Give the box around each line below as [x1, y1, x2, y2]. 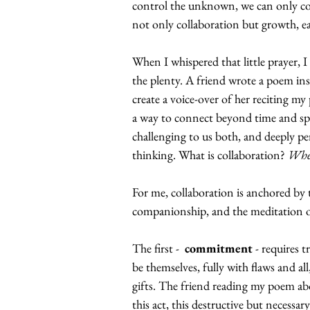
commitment [185, 240, 253, 257]
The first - [132, 240, 185, 257]
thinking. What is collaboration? [132, 147, 288, 163]
